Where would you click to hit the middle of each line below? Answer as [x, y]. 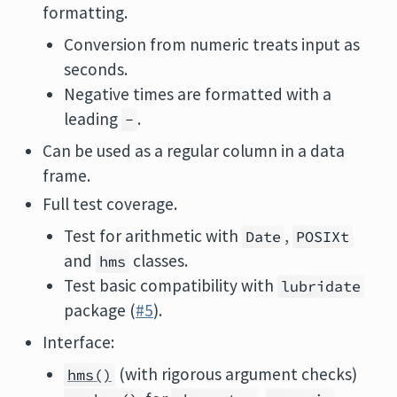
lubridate [321, 286]
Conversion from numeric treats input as [212, 44]
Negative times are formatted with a [198, 94]
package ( [100, 310]
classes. [159, 261]
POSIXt [323, 237]
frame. [66, 175]
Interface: [78, 342]
